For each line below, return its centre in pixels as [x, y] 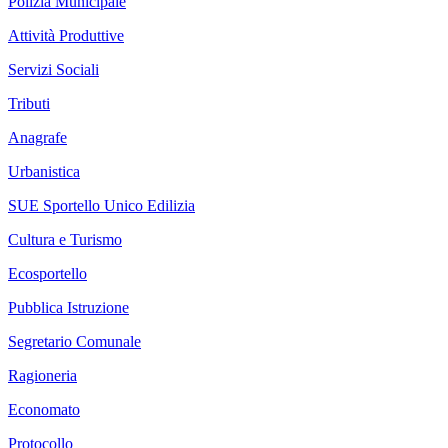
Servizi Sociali [53, 69]
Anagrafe [37, 137]
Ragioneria [42, 375]
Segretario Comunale [74, 341]
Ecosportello [47, 273]
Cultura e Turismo [65, 239]
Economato [44, 409]
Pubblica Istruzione [68, 307]
